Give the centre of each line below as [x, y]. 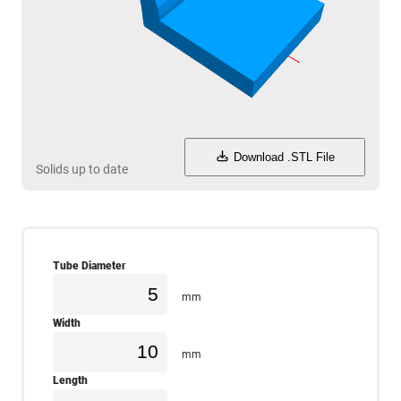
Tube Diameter [90, 265]
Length [70, 380]
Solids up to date [82, 169]
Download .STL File [282, 157]
